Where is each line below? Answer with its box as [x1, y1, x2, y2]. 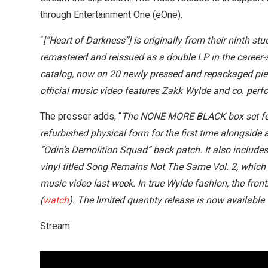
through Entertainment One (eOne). [40, 9, 182, 21]
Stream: [40, 220, 72, 232]
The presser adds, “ [40, 111, 121, 123]
